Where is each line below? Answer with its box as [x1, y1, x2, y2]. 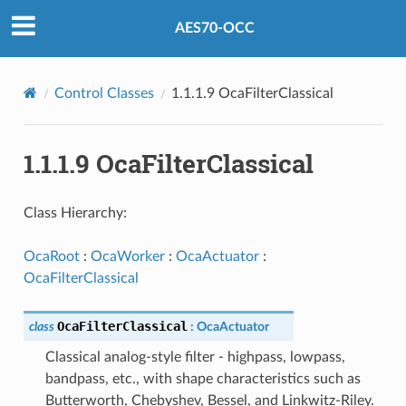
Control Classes [53, 85, 154, 101]
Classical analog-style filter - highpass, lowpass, [44, 349, 345, 364]
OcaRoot [23, 248, 80, 264]
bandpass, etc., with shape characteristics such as [44, 371, 361, 386]
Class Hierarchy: [23, 205, 127, 220]
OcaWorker [90, 248, 165, 264]
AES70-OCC [175, 21, 255, 36]
